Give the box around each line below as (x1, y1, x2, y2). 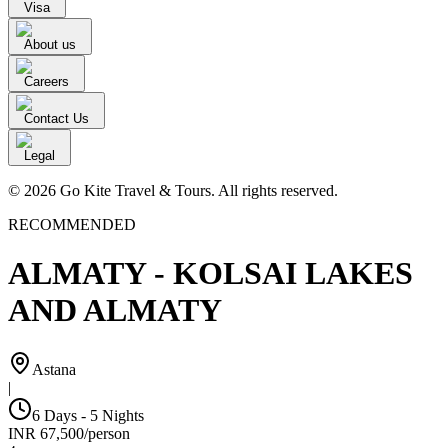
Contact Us (24, 111, 89, 126)
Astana (32, 360, 76, 378)
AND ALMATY (8, 292, 222, 329)
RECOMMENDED (8, 216, 136, 233)
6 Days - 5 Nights (32, 406, 144, 424)
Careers (24, 74, 69, 89)
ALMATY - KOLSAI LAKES (8, 255, 413, 292)
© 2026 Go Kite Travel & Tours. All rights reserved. (8, 182, 338, 199)
